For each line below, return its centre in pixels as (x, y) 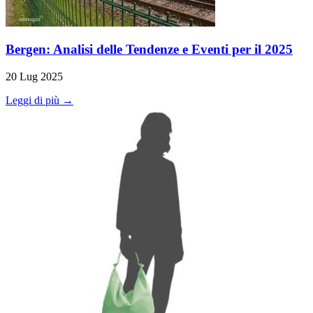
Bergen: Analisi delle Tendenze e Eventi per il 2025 (149, 50)
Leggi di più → (39, 100)
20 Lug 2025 (34, 76)
